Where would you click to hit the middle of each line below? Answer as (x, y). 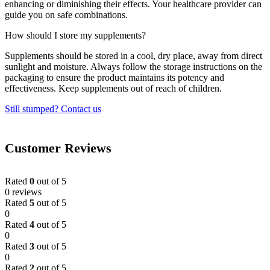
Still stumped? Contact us (53, 109)
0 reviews (23, 192)
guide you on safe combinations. (66, 15)
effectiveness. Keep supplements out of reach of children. (113, 89)
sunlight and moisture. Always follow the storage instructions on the (133, 67)
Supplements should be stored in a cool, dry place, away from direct (133, 56)
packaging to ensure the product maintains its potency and (115, 78)
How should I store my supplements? (75, 36)
